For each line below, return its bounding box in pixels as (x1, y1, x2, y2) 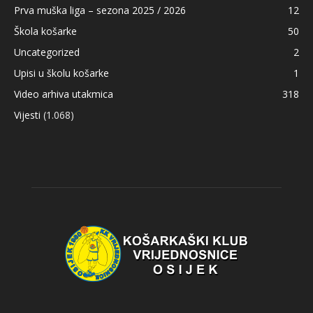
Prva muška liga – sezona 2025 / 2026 (14, 3, 186, 17)
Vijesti (14, 108, 41, 122)
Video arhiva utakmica (14, 87, 113, 101)
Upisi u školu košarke (14, 66, 109, 80)
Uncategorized (14, 45, 80, 59)
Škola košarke (14, 24, 77, 38)
